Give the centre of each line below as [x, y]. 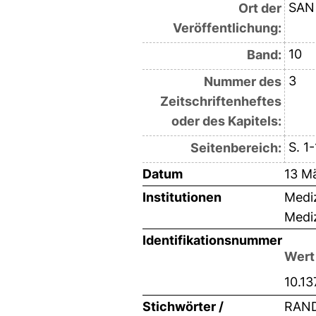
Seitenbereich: [236, 147]
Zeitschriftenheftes [220, 101]
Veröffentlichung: [227, 28]
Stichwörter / [183, 306]
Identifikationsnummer [212, 240]
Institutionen [182, 197]
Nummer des [242, 81]
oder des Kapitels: [226, 121]
